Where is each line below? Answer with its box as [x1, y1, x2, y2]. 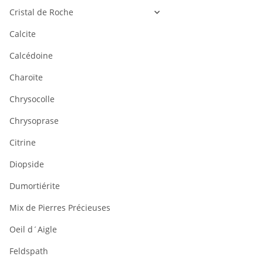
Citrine [9, 137, 36, 149]
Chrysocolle [9, 93, 55, 105]
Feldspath [9, 245, 48, 257]
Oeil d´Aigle [9, 224, 57, 235]
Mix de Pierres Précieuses [9, 202, 110, 214]
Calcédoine [9, 50, 53, 62]
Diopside [9, 159, 44, 170]
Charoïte [9, 72, 43, 83]
